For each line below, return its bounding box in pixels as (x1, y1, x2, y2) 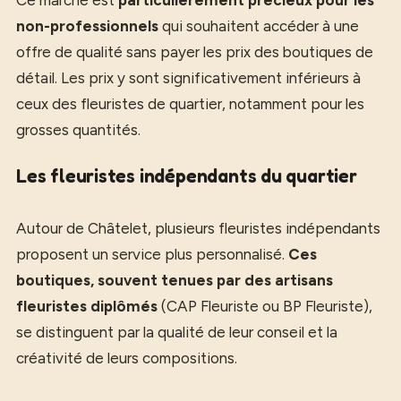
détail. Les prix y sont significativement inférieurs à (16, 68, 361, 87)
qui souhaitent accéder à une (158, 16, 359, 35)
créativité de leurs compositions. (16, 349, 237, 367)
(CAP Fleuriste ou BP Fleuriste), (158, 297, 372, 315)
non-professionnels (16, 16, 158, 35)
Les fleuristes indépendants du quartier (16, 165, 357, 187)
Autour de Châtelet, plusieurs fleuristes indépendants (16, 219, 380, 237)
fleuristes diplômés (16, 297, 158, 315)
